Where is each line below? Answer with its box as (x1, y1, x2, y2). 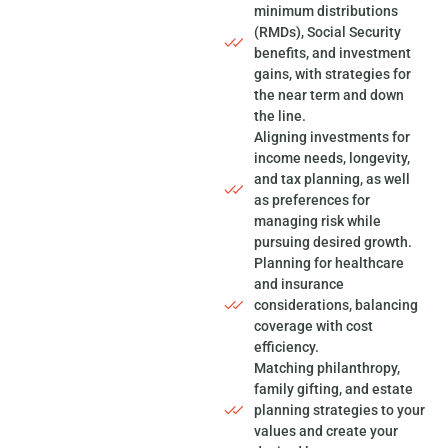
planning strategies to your (254, 401, 426, 418)
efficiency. (254, 338, 320, 355)
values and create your (254, 422, 399, 439)
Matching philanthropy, (254, 359, 401, 376)
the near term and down (254, 86, 405, 103)
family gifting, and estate (254, 380, 414, 397)
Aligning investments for (254, 128, 411, 145)
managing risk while (254, 212, 382, 229)
